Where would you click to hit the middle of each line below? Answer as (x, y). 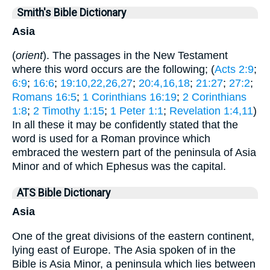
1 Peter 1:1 (137, 111)
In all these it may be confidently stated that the (125, 125)
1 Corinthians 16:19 (130, 97)
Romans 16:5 (44, 97)
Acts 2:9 (234, 70)
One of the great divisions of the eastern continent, (133, 236)
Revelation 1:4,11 (211, 111)
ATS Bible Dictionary (64, 193)
